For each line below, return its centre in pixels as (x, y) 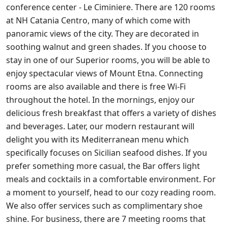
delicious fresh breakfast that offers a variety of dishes (111, 113)
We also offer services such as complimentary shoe (104, 205)
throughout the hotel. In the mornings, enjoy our (101, 99)
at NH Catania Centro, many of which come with (98, 20)
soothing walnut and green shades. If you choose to (106, 47)
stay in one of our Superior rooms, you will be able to (108, 60)
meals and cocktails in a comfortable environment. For (111, 179)
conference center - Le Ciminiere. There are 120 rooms (111, 7)
